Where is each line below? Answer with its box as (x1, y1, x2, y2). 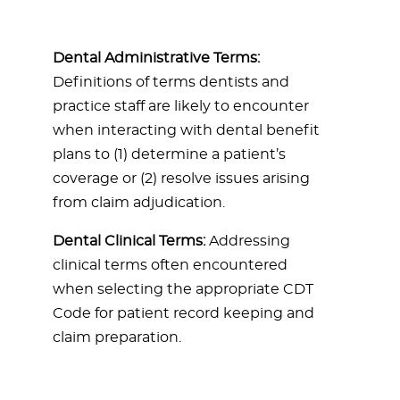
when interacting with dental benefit (53, 123, 320, 137)
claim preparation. (53, 330, 181, 345)
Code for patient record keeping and (53, 306, 314, 321)
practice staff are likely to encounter (53, 99, 309, 113)
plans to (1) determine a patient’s (53, 147, 286, 162)
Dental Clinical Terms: (53, 234, 205, 248)
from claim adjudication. (53, 196, 225, 210)
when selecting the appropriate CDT (53, 282, 313, 296)
